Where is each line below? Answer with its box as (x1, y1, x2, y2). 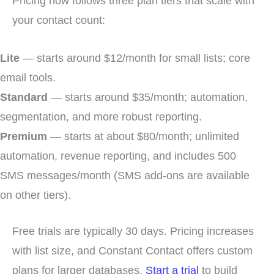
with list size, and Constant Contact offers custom (12, 243, 253, 257)
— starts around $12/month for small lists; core (20, 51, 250, 64)
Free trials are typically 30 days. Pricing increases (12, 224, 254, 237)
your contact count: (12, 13, 105, 27)
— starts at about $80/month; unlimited (47, 129, 239, 143)
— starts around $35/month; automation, (48, 90, 248, 103)
